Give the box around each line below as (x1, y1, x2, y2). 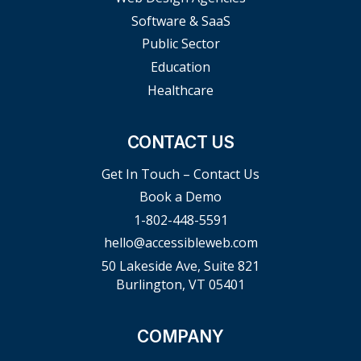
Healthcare (147, 81, 214, 99)
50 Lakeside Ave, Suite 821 (102, 256, 259, 275)
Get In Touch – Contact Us (102, 164, 259, 183)
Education (151, 57, 210, 76)
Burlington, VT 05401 (116, 275, 245, 293)
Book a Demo (139, 188, 222, 206)
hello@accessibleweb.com (103, 234, 258, 252)
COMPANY (137, 326, 224, 346)
